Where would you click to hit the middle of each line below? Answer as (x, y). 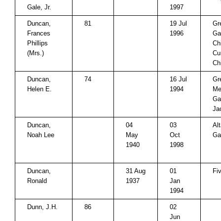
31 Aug (136, 171)
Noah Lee (41, 135)
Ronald (37, 181)
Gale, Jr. (39, 7)
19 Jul (178, 23)
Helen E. (39, 89)
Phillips (37, 43)
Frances (39, 33)
